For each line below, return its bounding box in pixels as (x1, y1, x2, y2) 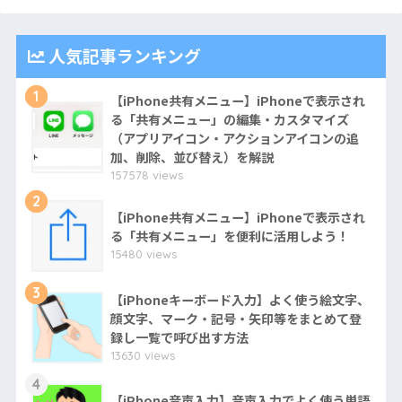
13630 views (109, 347, 175, 363)
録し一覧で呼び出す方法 (109, 328, 249, 346)
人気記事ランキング (48, 45, 201, 67)
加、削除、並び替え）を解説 (109, 147, 274, 166)
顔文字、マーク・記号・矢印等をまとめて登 (109, 309, 362, 328)
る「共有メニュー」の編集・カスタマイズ (109, 109, 349, 128)
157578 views (109, 167, 183, 182)
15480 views (109, 246, 177, 261)
